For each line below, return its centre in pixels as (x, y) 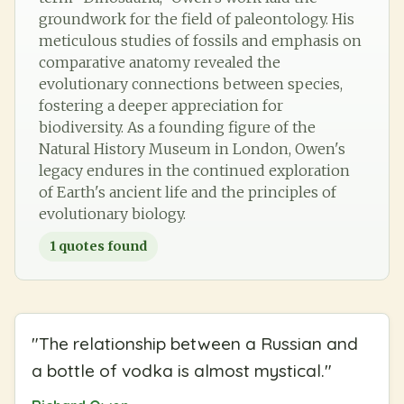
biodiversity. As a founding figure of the (177, 127)
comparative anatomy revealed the (160, 62)
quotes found (101, 246)
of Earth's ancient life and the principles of (188, 192)
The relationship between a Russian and (198, 343)
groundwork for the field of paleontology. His (197, 18)
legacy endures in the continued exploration (194, 170)
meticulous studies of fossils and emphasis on (200, 40)
